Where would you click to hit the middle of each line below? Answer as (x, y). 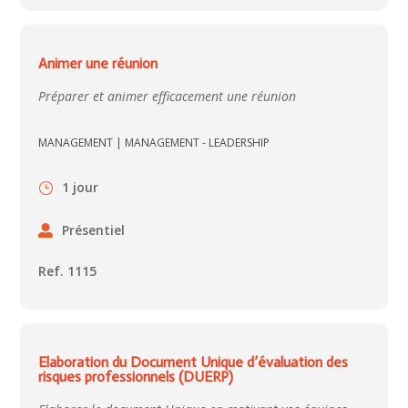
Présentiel (94, 229)
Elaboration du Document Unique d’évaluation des (194, 362)
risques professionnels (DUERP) (136, 377)
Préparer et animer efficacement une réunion (168, 97)
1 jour (81, 188)
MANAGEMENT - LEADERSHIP (198, 143)
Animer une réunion (98, 64)
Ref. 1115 (68, 271)
